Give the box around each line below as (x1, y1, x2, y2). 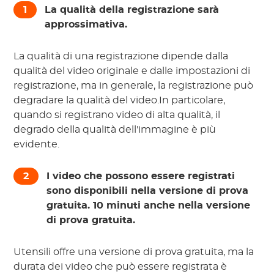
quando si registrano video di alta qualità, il (13, 110, 221, 120)
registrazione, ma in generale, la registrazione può (13, 81, 254, 91)
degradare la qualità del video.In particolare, (13, 95, 226, 106)
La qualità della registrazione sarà (45, 5, 220, 15)
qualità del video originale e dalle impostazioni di (13, 66, 251, 76)
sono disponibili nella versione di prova (46, 186, 249, 196)
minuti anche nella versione (106, 201, 251, 211)
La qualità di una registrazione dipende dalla (13, 51, 229, 62)
